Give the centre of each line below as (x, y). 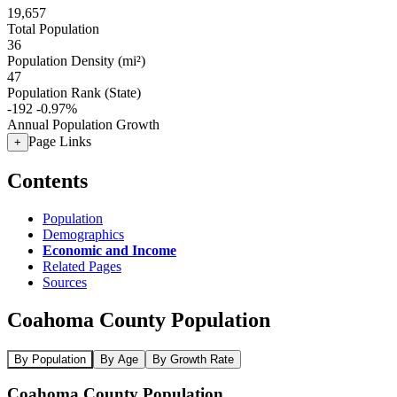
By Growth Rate (193, 359)
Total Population (53, 29)
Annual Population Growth (83, 125)
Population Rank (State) (74, 93)
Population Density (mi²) (76, 61)
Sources (65, 282)
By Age (119, 359)
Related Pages (82, 266)
